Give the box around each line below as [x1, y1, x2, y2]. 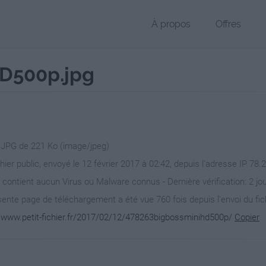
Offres [216, 18, 241, 30]
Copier [235, 212, 259, 223]
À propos [151, 18, 191, 30]
